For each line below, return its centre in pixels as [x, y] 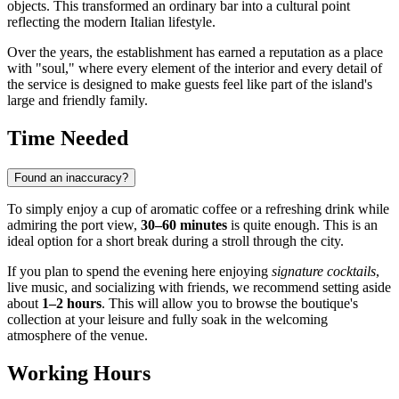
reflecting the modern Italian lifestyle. [111, 22]
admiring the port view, [74, 225]
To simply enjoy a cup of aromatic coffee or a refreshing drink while [198, 209]
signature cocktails [324, 272]
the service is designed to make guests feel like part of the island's [190, 85]
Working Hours [79, 374]
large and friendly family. [77, 101]
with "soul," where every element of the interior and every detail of [195, 69]
